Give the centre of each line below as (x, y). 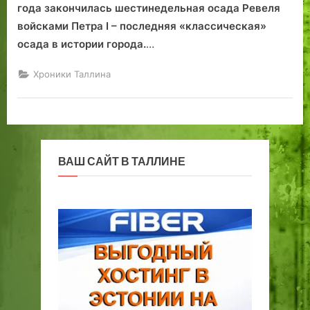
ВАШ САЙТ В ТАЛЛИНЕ (122, 162)
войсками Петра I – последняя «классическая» (142, 26)
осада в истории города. (82, 44)
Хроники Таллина (72, 74)
